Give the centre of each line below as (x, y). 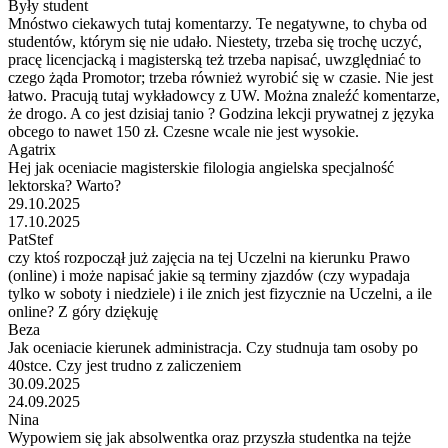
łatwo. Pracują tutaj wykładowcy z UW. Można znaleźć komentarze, (224, 95)
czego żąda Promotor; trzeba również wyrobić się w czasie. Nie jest (220, 77)
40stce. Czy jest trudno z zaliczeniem (124, 365)
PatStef (30, 239)
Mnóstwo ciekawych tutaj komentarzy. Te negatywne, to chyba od (217, 23)
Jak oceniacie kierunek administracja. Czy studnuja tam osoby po (213, 347)
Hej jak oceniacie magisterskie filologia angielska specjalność (201, 167)
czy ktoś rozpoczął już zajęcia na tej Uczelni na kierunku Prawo (209, 257)
